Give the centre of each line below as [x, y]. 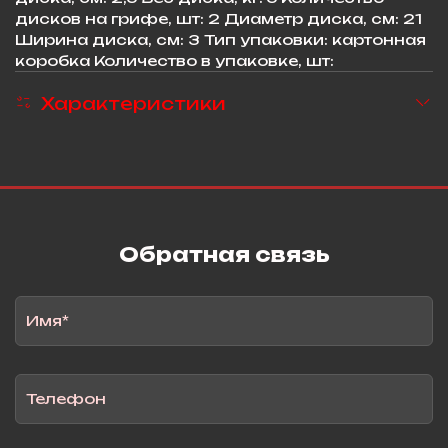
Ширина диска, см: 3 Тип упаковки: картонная [220, 39]
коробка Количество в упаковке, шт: [174, 60]
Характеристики [133, 103]
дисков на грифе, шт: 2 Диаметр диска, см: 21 [218, 18]
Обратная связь [224, 254]
